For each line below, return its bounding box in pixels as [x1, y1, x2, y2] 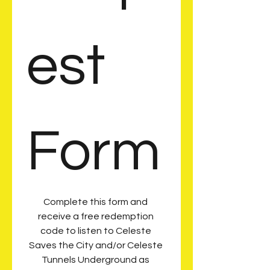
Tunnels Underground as [42, 255, 149, 265]
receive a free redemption [37, 212, 154, 221]
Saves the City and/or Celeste [28, 240, 163, 250]
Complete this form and [43, 197, 148, 207]
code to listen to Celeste [40, 226, 151, 236]
